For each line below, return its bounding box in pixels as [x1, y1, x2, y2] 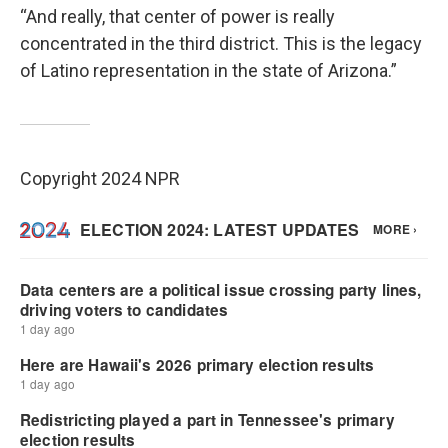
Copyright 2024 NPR [20, 168, 180, 189]
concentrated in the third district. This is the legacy [20, 33, 422, 54]
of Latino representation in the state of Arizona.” [20, 60, 397, 81]
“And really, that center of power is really [20, 6, 335, 27]
